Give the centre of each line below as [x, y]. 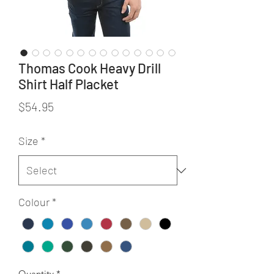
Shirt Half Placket [68, 84]
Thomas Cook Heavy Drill [90, 68]
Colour [34, 202]
